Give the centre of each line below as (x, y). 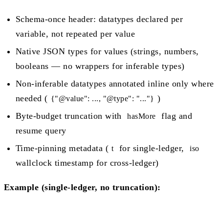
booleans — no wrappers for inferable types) (100, 66)
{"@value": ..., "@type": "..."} (102, 98)
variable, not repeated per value (76, 33)
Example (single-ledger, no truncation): (82, 187)
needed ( (32, 98)
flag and (175, 116)
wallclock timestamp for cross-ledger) (87, 163)
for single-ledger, (152, 148)
